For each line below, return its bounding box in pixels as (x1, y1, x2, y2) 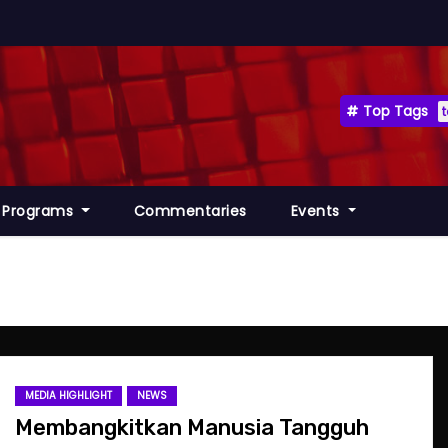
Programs (2, 201, 78, 221)
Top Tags (363, 101, 428, 121)
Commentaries (133, 201, 247, 221)
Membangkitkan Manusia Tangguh (15, 413, 369, 441)
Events (290, 201, 345, 221)
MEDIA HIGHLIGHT (25, 387, 112, 403)
